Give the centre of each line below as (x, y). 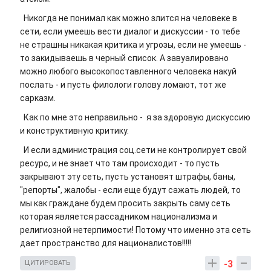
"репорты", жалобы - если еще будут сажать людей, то (130, 190)
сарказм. (38, 98)
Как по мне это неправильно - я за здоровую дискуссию (135, 118)
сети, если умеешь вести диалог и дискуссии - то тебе (130, 32)
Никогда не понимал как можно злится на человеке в (129, 18)
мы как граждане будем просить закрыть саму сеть (125, 204)
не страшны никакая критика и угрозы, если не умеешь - (133, 45)
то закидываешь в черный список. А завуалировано (124, 58)
